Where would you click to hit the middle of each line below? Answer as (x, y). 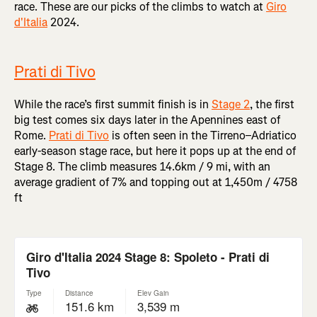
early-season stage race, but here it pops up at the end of (155, 151)
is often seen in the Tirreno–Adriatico (203, 136)
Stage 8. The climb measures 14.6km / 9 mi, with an (142, 167)
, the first (272, 105)
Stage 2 (231, 105)
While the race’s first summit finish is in (113, 105)
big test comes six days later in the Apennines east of (147, 120)
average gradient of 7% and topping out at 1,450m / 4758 (156, 183)
